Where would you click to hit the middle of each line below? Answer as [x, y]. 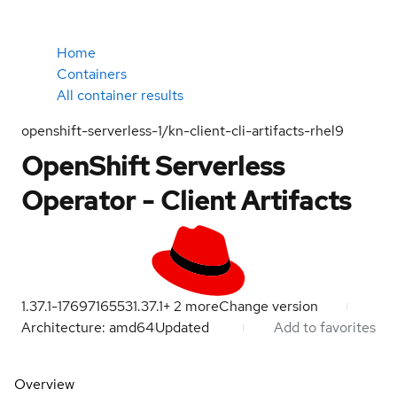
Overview [44, 384]
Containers [92, 74]
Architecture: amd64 [88, 327]
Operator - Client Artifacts [186, 200]
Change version [269, 306]
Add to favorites [325, 327]
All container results [120, 95]
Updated [184, 327]
